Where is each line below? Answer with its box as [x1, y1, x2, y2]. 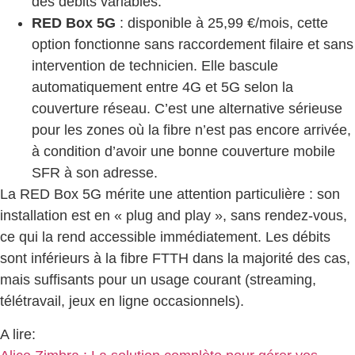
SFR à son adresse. [32, 165, 158, 181]
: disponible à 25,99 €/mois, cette [116, 15, 328, 32]
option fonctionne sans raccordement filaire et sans [32, 36, 353, 53]
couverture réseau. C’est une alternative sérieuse [32, 101, 342, 117]
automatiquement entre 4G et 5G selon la [32, 79, 293, 96]
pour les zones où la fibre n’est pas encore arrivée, [32, 122, 351, 139]
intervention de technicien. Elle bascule [32, 58, 278, 74]
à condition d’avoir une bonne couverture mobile [32, 143, 335, 160]
